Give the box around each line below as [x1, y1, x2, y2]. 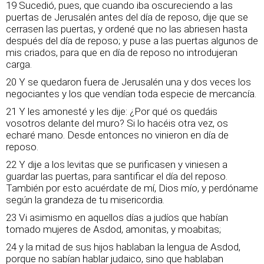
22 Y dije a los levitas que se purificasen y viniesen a [6, 159, 227, 170]
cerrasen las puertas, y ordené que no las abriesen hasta [6, 23, 247, 35]
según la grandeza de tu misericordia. [6, 194, 164, 206]
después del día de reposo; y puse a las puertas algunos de [6, 35, 258, 47]
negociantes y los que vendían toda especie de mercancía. [6, 88, 256, 100]
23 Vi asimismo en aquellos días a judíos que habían [6, 212, 228, 223]
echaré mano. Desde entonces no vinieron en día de [6, 129, 229, 141]
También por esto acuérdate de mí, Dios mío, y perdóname [6, 182, 258, 194]
